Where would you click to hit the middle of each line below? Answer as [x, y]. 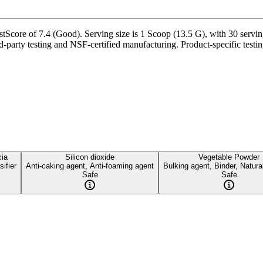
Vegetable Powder [229, 157]
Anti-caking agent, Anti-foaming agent [90, 166]
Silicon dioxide [90, 157]
